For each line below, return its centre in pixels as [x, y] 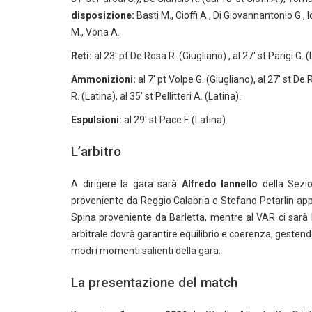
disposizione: [103, 15]
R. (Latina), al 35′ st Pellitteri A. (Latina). [156, 96]
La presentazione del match [154, 282]
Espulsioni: [96, 120]
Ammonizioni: [103, 79]
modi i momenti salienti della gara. [146, 251]
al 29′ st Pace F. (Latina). [175, 120]
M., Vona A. [95, 32]
